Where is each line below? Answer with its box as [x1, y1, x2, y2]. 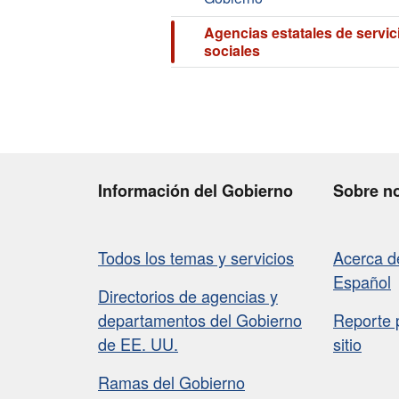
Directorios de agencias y [98, 284, 278, 308]
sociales [203, 40, 260, 61]
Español [333, 270, 391, 294]
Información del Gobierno [98, 179, 293, 203]
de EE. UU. [98, 332, 178, 356]
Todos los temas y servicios [98, 246, 294, 270]
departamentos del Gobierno [98, 308, 302, 332]
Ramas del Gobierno [98, 370, 245, 395]
